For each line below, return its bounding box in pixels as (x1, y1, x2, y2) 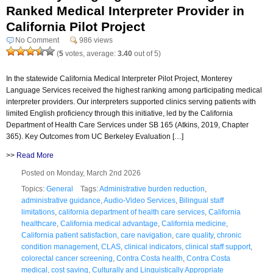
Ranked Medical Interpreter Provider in (6, 3, 244, 18)
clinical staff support (185, 242, 250, 251)
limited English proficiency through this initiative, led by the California (6, 108, 233, 118)
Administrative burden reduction (99, 184, 205, 193)
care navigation (121, 230, 172, 239)
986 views (79, 35, 113, 44)
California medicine (161, 219, 226, 228)
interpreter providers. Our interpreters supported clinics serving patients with (6, 97, 256, 106)
